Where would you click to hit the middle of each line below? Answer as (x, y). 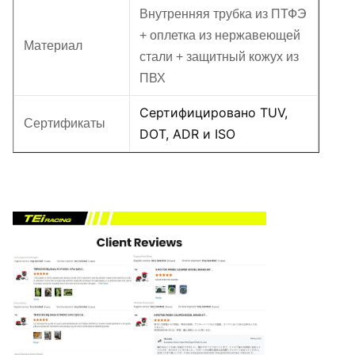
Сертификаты (65, 124)
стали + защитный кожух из (219, 57)
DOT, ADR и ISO (187, 134)
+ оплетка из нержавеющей (220, 36)
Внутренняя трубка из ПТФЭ (223, 14)
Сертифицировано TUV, (214, 113)
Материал (53, 46)
